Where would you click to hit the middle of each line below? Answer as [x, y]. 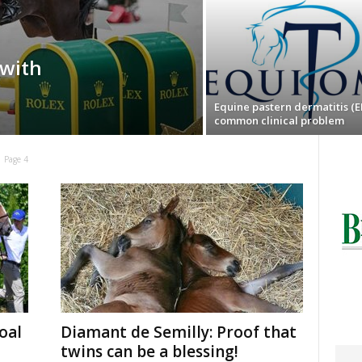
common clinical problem [279, 120]
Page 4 [17, 159]
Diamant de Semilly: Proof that [178, 332]
